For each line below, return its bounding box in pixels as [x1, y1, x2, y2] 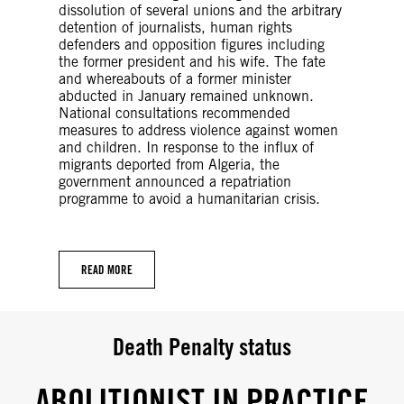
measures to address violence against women [59, 121, 338, 139]
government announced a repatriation [59, 172, 291, 190]
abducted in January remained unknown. [59, 87, 314, 105]
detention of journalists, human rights [59, 18, 292, 36]
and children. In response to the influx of [59, 138, 314, 156]
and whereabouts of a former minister [59, 69, 291, 87]
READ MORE [81, 262, 133, 277]
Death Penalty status [113, 331, 291, 361]
